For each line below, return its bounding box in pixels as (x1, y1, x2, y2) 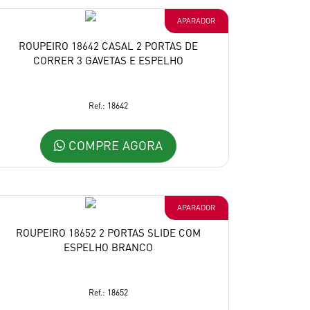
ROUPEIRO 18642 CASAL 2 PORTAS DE (18, 38, 198, 53)
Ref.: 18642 (88, 100, 128, 111)
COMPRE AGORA (64, 137, 163, 154)
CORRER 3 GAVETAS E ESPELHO (33, 53, 183, 67)
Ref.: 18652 (88, 286, 128, 298)
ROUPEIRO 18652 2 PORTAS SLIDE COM (15, 225, 201, 239)
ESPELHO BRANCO (63, 239, 153, 254)
